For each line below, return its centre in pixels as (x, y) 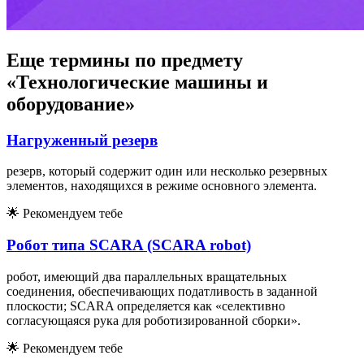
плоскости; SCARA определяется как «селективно (146, 305)
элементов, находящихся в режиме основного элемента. (162, 186)
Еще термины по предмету (125, 60)
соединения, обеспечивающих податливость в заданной (162, 291)
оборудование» (71, 104)
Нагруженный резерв (82, 140)
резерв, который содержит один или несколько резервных (167, 171)
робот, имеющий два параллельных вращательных (147, 276)
